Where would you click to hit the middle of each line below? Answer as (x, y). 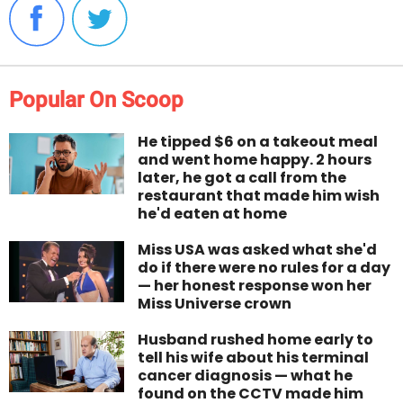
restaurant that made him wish (259, 196)
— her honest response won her (255, 286)
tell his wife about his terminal (254, 358)
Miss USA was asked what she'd (258, 250)
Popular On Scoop (96, 100)
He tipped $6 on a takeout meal (258, 142)
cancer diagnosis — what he (246, 376)
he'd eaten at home (213, 214)
